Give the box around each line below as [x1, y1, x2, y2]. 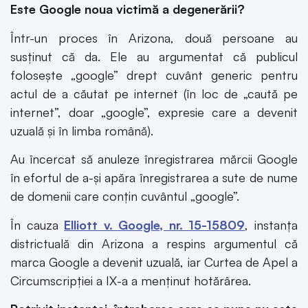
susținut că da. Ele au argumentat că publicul [10, 48, 298, 64]
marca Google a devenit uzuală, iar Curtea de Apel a [10, 254, 298, 269]
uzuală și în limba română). [10, 122, 153, 138]
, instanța [245, 217, 298, 232]
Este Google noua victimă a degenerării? [10, 1, 245, 17]
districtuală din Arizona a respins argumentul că [10, 235, 298, 251]
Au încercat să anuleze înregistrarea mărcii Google [10, 151, 298, 167]
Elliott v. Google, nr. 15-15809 [64, 217, 245, 232]
